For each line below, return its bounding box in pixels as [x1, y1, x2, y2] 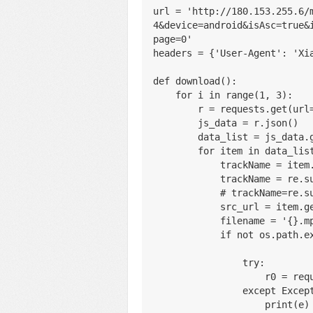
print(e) [265, 299, 310, 310]
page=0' [153, 34, 192, 45]
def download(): [153, 75, 237, 87]
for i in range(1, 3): [175, 89, 293, 101]
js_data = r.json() [198, 117, 298, 129]
